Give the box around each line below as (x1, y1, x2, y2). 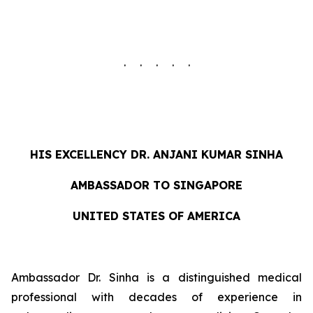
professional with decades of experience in (11, 290, 302, 304)
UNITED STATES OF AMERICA (73, 209, 240, 223)
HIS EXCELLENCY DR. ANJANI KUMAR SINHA (30, 147, 283, 161)
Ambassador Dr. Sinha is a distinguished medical (11, 270, 302, 284)
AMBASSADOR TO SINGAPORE (71, 178, 242, 192)
